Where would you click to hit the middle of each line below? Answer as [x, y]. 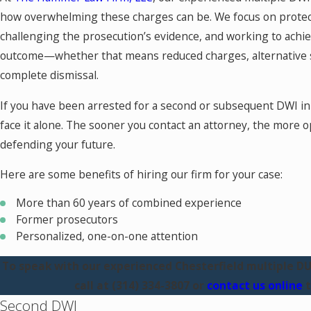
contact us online [254, 285]
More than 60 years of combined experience [129, 203]
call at [93, 285]
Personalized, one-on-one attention [107, 236]
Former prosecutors [67, 220]
